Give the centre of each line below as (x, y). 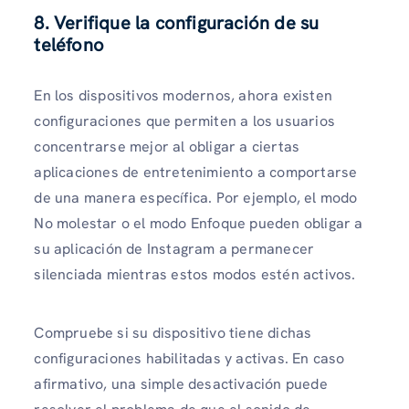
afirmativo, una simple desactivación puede (181, 383)
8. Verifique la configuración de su (177, 23)
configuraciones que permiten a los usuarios (184, 121)
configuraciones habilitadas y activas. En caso (189, 358)
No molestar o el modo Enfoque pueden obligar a (199, 224)
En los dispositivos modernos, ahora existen (183, 96)
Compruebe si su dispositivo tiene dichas (173, 332)
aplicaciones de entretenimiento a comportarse (196, 173)
